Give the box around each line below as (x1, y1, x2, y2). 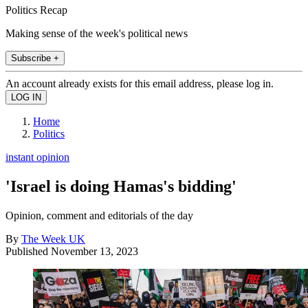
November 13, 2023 (51, 245, 138, 257)
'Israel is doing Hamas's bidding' (5, 177, 236, 195)
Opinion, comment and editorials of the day (5, 209, 193, 221)
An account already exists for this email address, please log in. (5, 77, 274, 89)
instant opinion (5, 151, 69, 163)
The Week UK (21, 232, 85, 245)
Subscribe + (11, 52, 59, 63)
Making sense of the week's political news (5, 27, 188, 39)
